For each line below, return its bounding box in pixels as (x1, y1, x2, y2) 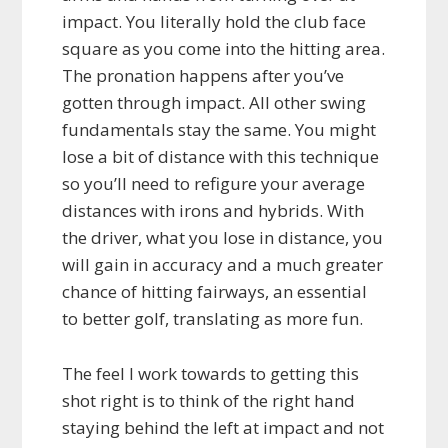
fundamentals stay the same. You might (62, 118, 377, 142)
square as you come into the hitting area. (62, 37, 386, 61)
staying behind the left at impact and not (62, 416, 385, 440)
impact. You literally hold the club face (62, 10, 367, 34)
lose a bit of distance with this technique (62, 145, 380, 169)
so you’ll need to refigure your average (62, 172, 366, 196)
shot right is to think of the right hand (62, 389, 356, 413)
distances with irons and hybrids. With (62, 199, 365, 223)
